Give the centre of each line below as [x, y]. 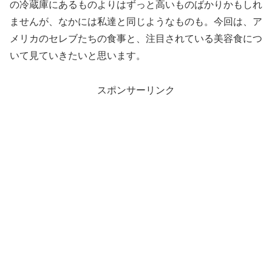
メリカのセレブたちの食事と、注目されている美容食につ [136, 39]
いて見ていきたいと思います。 [78, 56]
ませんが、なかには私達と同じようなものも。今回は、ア [136, 22]
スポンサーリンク [136, 90]
